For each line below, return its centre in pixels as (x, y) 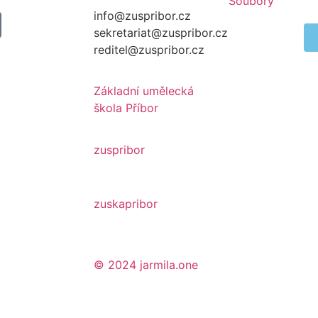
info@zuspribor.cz (142, 15)
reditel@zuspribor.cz (149, 49)
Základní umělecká (143, 91)
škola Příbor (126, 108)
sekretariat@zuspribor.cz (160, 32)
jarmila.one (167, 264)
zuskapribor (125, 203)
